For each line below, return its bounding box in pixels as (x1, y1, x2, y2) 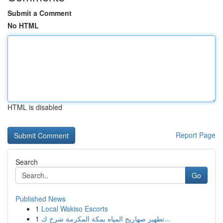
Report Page (176, 130, 216, 140)
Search (15, 157, 38, 167)
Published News (15, 194, 66, 204)
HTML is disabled (7, 102, 62, 112)
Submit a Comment (7, 8, 72, 18)
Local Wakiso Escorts (41, 204, 108, 214)
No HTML (7, 20, 39, 30)
